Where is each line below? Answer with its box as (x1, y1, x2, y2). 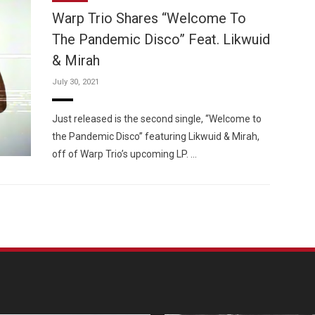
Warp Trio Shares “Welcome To (52, 10, 246, 27)
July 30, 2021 (52, 77, 99, 86)
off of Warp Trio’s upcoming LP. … (52, 148, 197, 160)
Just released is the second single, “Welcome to (52, 113, 262, 124)
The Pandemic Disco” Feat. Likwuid (52, 31, 270, 48)
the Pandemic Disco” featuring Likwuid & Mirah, (52, 131, 259, 142)
